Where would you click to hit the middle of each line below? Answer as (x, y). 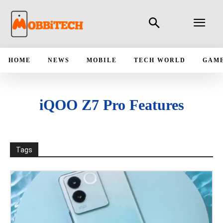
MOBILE (102, 60)
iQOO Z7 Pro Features (111, 105)
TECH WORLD (160, 60)
